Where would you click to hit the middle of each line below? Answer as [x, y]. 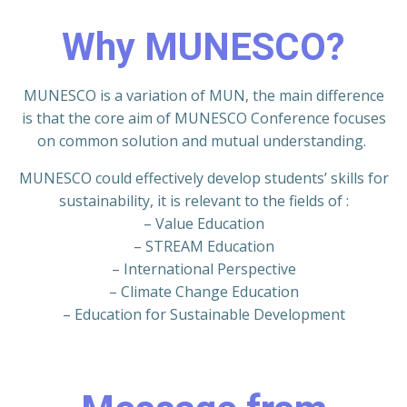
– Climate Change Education [203, 292]
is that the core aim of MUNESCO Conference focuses [203, 119]
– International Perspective [203, 269]
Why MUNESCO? [203, 47]
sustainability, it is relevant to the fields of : [203, 201]
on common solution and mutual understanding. [203, 141]
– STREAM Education [203, 247]
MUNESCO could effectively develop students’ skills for [203, 179]
